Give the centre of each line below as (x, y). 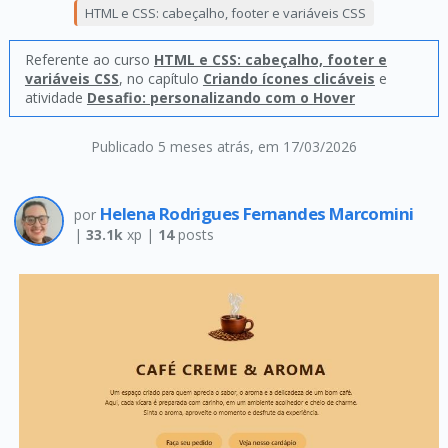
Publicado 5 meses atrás (170, 146)
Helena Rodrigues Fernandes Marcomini (256, 213)
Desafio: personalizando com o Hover (220, 97)
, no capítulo (160, 78)
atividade (55, 97)
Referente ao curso (89, 59)
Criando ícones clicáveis (288, 78)
